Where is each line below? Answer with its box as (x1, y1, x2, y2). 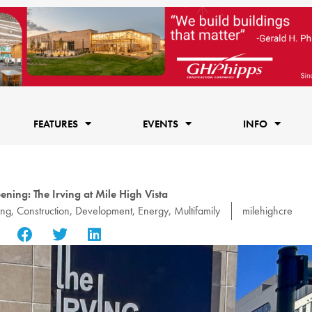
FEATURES (33, 116, 78, 131)
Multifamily (174, 203, 220, 218)
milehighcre (242, 203, 292, 218)
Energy (138, 203, 169, 218)
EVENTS (142, 116, 178, 131)
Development (75, 203, 132, 218)
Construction (17, 203, 70, 218)
